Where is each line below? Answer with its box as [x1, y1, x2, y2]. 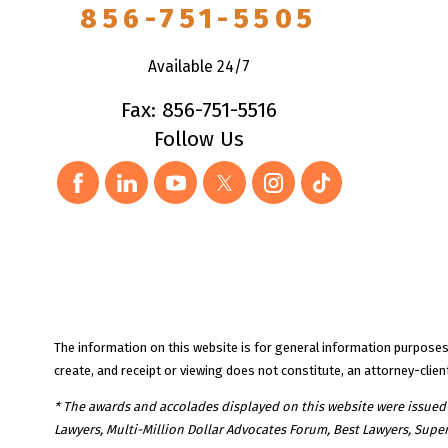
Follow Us [154, 127, 245, 153]
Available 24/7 [148, 56, 251, 76]
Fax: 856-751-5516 [121, 98, 278, 124]
